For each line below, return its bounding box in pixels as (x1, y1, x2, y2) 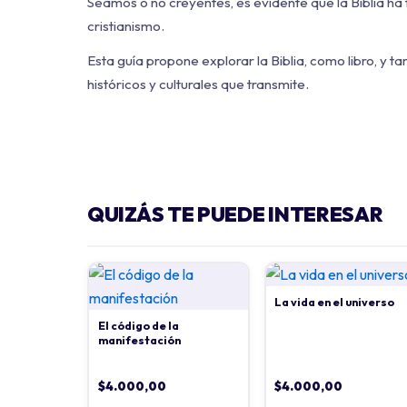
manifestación (97, 333, 181, 348)
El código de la (97, 319, 179, 333)
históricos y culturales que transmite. (87, 75, 309, 93)
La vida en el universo (274, 295, 395, 310)
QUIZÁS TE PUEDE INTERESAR (87, 202, 383, 227)
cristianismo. (87, 17, 164, 35)
